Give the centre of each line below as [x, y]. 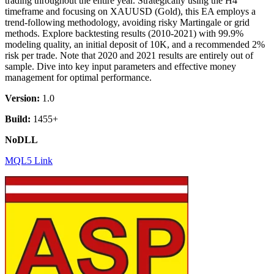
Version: [22, 98]
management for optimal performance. [78, 77]
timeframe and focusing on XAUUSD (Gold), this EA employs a [130, 11]
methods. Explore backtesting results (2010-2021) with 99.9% [124, 33]
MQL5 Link [29, 160]
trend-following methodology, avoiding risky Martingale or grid [127, 22]
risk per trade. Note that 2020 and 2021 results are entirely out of [129, 55]
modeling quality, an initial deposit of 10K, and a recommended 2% [135, 44]
